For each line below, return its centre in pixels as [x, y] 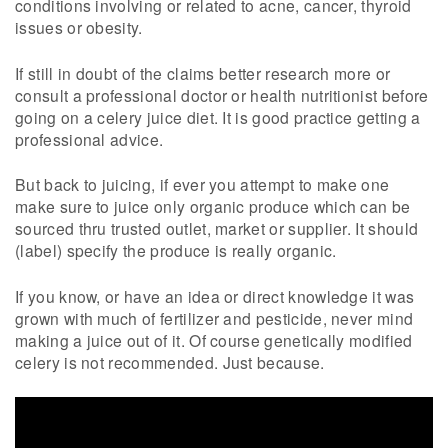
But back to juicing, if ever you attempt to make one [202, 184]
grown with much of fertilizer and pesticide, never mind [214, 317]
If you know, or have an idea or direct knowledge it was [215, 295]
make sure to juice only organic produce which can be [213, 206]
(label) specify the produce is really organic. [176, 250]
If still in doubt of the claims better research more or [203, 72]
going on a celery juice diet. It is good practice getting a [218, 116]
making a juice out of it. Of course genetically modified [214, 339]
